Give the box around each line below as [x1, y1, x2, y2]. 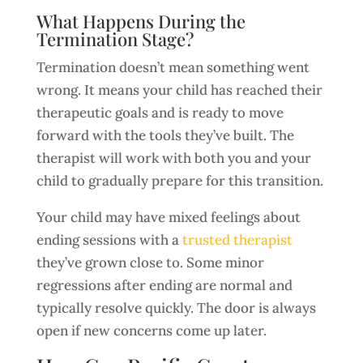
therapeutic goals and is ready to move [36, 104, 284, 122]
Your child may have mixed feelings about [36, 208, 301, 226]
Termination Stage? [36, 27, 194, 51]
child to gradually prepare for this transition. [36, 172, 323, 190]
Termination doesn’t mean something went [36, 58, 310, 76]
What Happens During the [36, 9, 246, 33]
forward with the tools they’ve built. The [36, 126, 294, 144]
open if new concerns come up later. [36, 322, 267, 340]
